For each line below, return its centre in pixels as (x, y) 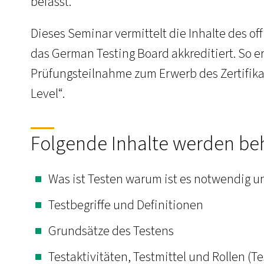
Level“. (48, 94)
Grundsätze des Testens (111, 231)
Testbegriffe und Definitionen (126, 205)
